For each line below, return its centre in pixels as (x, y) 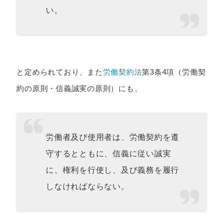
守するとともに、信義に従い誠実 (109, 153)
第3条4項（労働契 (174, 72)
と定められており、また (60, 72)
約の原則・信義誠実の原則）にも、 (79, 89)
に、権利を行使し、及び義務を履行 (113, 170)
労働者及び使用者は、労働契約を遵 (113, 137)
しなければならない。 (88, 186)
